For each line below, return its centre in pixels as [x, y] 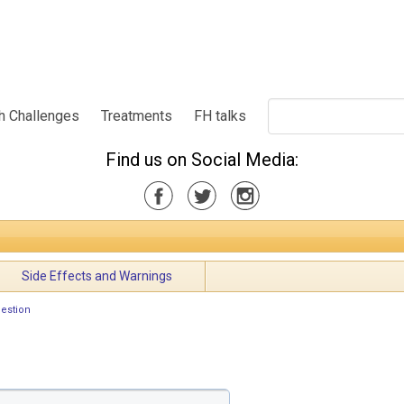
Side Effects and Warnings [97, 276]
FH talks [220, 115]
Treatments [137, 115]
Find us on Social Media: [202, 159]
